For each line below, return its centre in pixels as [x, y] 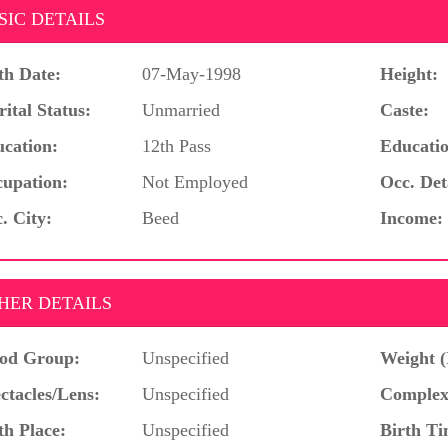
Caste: [404, 109]
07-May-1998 [192, 73]
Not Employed [195, 181]
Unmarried [181, 109]
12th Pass [177, 145]
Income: [411, 217]
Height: [409, 73]
